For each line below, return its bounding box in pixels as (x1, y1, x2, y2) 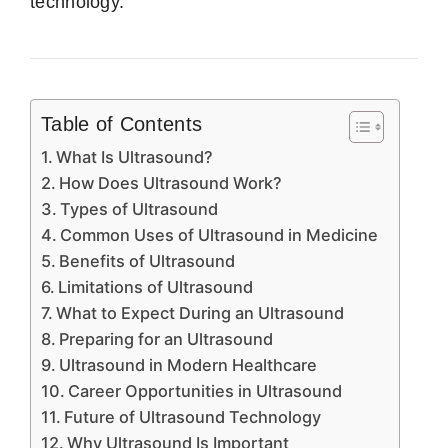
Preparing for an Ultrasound (59, 328, 274, 349)
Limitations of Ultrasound (58, 276, 254, 297)
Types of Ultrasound (60, 198, 219, 219)
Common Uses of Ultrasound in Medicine (60, 224, 379, 245)
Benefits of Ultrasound (59, 250, 236, 271)
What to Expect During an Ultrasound (56, 302, 345, 323)
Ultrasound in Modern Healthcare (59, 354, 318, 375)
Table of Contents (41, 112, 203, 135)
